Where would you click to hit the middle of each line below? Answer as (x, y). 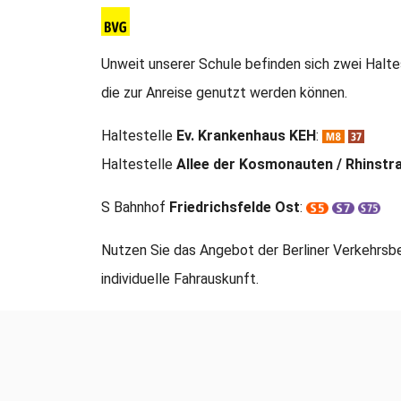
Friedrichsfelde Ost (235, 207)
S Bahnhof (135, 207)
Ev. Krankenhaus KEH (246, 135)
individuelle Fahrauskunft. (180, 278)
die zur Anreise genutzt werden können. (224, 92)
